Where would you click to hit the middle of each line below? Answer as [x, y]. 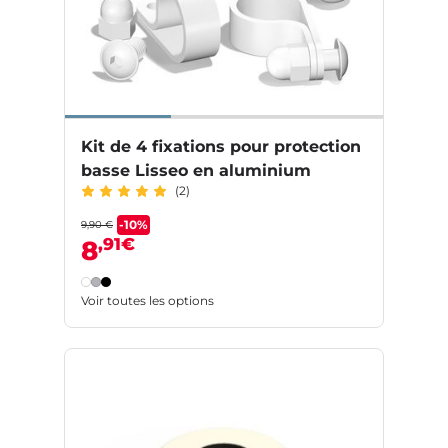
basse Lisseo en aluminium [196, 171]
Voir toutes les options [147, 301]
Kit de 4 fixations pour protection [221, 147]
